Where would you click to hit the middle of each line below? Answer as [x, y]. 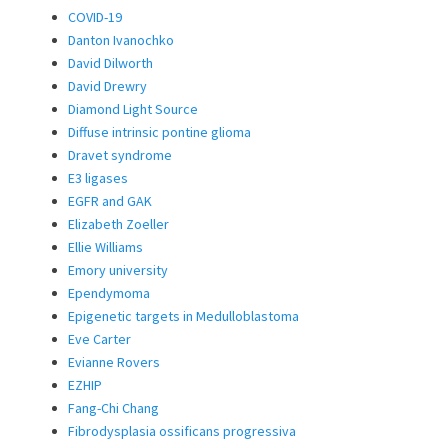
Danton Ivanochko [121, 39]
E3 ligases [98, 177]
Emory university [118, 269]
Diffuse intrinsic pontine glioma [159, 131]
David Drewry [107, 85]
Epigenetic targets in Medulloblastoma [183, 315]
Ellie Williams [105, 246]
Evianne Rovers [114, 361]
